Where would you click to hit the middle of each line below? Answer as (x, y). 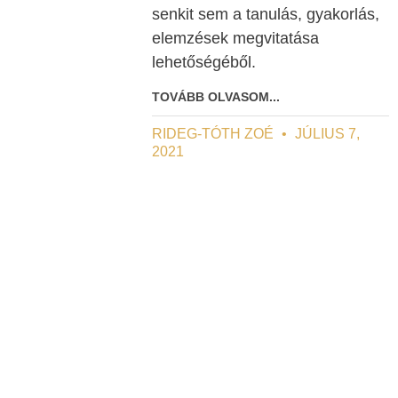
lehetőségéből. (204, 63)
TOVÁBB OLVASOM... (216, 97)
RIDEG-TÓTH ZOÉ (215, 134)
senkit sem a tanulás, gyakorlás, (266, 15)
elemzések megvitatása (235, 39)
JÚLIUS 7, (326, 134)
